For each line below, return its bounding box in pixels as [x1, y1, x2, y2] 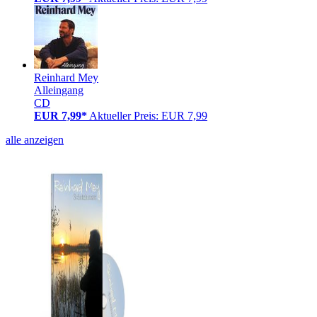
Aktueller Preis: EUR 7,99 [89, 109, 207, 122]
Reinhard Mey [34, 71, 98, 83]
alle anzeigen [6, 133, 64, 146]
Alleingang [34, 83, 83, 96]
